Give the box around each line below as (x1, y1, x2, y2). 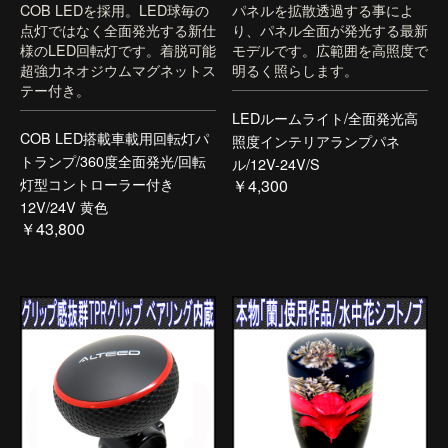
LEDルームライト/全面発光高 (232, 106, 418, 128)
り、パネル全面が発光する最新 (232, 19, 428, 41)
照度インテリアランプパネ (232, 129, 400, 151)
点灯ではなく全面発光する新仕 (20, 19, 216, 41)
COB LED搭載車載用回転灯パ (20, 126, 209, 148)
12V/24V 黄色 (20, 195, 108, 217)
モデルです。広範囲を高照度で (232, 39, 428, 61)
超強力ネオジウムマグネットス (20, 59, 216, 81)
